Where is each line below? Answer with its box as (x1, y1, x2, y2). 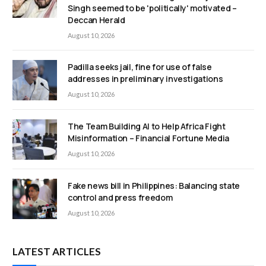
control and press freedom (68, 191, 173, 203)
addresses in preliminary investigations (68, 72, 223, 84)
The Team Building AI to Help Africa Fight (68, 120, 226, 132)
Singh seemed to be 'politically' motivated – (68, 2, 237, 14)
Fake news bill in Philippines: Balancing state (68, 179, 240, 191)
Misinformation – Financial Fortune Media (68, 132, 229, 144)
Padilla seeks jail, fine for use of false (68, 61, 212, 72)
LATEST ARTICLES (12, 245, 101, 258)
